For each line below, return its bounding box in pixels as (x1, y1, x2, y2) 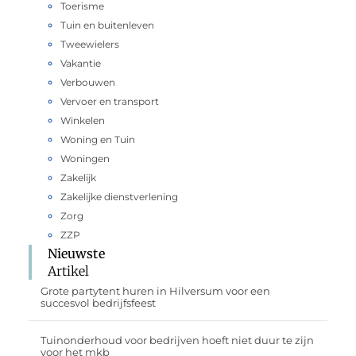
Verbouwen (60, 75, 115, 88)
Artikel (47, 262, 90, 279)
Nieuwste (47, 245, 105, 261)
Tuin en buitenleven (60, 18, 154, 31)
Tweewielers (60, 37, 119, 50)
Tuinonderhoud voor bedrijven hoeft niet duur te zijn (40, 334, 314, 347)
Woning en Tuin (60, 133, 135, 145)
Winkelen (60, 114, 105, 126)
